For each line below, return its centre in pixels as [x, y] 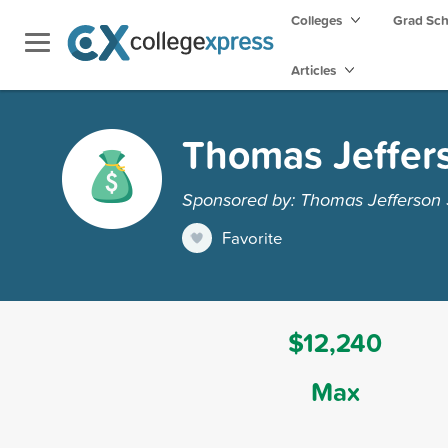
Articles [315, 70]
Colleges [316, 20]
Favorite [252, 237]
